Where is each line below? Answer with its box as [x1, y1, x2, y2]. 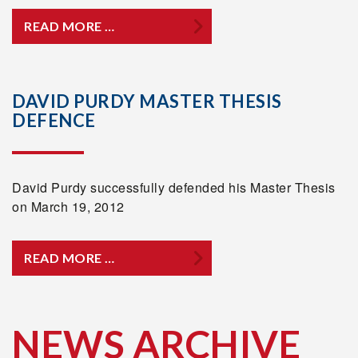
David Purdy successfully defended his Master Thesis [12, 178, 336, 197]
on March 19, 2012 [12, 197, 125, 216]
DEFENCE [12, 109, 96, 131]
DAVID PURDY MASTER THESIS [12, 90, 282, 112]
